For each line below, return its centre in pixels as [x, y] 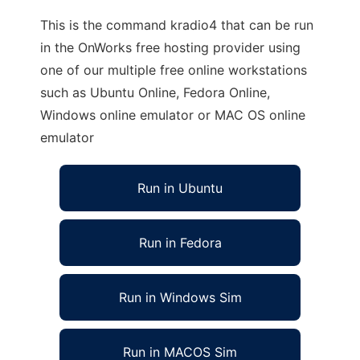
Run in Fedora [180, 243]
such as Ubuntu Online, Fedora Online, [155, 92]
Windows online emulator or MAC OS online [173, 115]
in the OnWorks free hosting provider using [170, 47]
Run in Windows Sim [180, 297]
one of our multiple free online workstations [174, 70]
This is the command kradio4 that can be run [177, 25]
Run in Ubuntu [180, 188]
